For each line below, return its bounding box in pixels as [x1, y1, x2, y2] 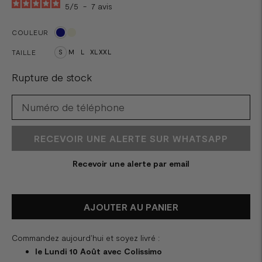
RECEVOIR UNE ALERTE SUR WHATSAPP [34, 132, 228, 144]
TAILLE [12, 47, 36, 56]
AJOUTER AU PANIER [83, 201, 179, 213]
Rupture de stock [12, 70, 92, 84]
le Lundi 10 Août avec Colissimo [35, 246, 162, 256]
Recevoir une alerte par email [73, 158, 189, 168]
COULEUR [12, 27, 49, 36]
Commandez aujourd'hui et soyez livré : [12, 232, 160, 243]
